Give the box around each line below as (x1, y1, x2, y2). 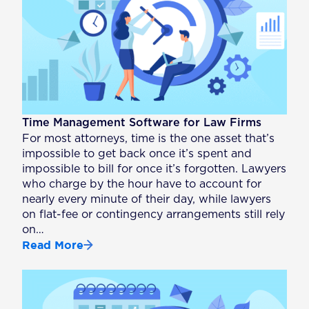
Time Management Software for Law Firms (22, 117, 262, 129)
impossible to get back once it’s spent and (22, 148, 252, 160)
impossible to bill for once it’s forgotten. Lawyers (22, 163, 287, 175)
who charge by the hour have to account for (22, 179, 262, 190)
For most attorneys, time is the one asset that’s (22, 133, 275, 145)
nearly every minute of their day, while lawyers (22, 194, 272, 206)
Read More (22, 239, 84, 252)
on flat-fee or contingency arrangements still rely (22, 209, 286, 221)
